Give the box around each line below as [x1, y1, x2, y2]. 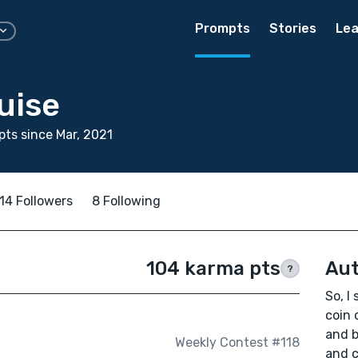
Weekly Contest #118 [174, 335, 300, 351]
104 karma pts [145, 257, 280, 280]
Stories [269, 21, 316, 36]
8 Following [92, 193, 161, 209]
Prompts [195, 21, 250, 36]
